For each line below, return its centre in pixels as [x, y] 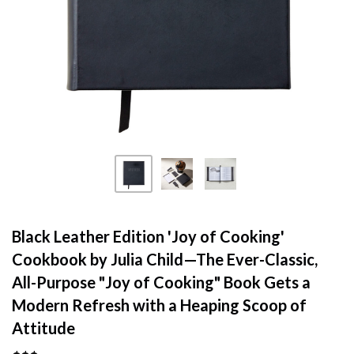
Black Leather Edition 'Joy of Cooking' [148, 236]
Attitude [43, 328]
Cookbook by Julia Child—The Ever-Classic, [165, 259]
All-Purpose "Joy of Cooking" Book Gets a [161, 282]
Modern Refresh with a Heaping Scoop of [159, 305]
